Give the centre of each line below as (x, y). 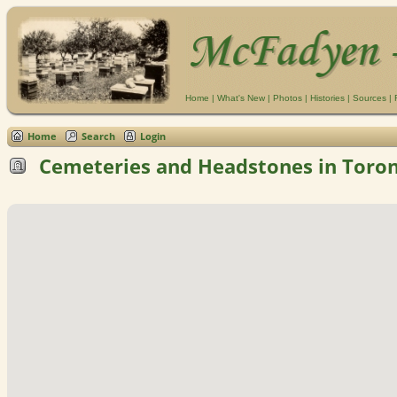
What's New (241, 98)
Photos (288, 98)
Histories (327, 98)
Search (98, 136)
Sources (370, 98)
